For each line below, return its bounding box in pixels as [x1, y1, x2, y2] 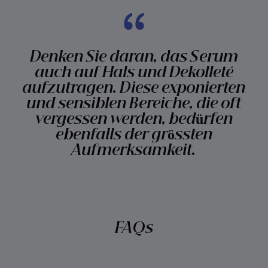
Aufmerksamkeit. [72, 143, 196, 158]
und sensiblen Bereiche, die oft [26, 96, 242, 111]
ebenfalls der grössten [55, 127, 212, 142]
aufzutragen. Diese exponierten [22, 81, 246, 96]
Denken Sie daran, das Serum [29, 50, 238, 65]
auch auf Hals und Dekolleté [34, 65, 233, 80]
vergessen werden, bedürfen [35, 112, 233, 127]
